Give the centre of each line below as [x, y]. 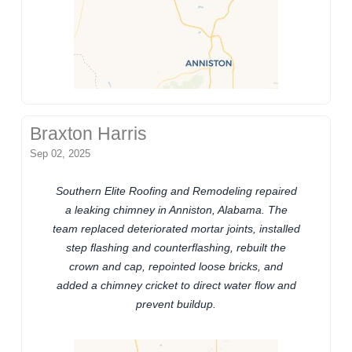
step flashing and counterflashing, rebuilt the [176, 247]
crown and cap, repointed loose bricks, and [176, 266]
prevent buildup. [176, 304]
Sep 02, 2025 [60, 153]
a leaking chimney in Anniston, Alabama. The [176, 209]
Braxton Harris [89, 134]
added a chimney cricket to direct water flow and [176, 285]
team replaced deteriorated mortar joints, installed [176, 228]
